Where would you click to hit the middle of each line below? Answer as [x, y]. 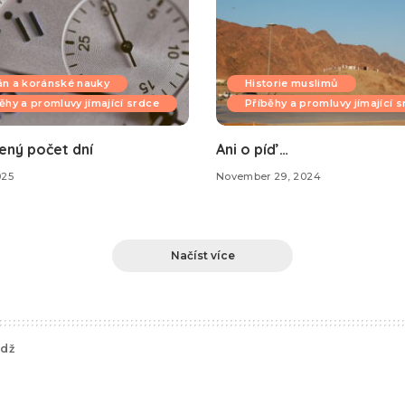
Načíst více [202, 255]
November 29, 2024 [268, 177]
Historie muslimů [292, 83]
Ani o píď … [252, 149]
